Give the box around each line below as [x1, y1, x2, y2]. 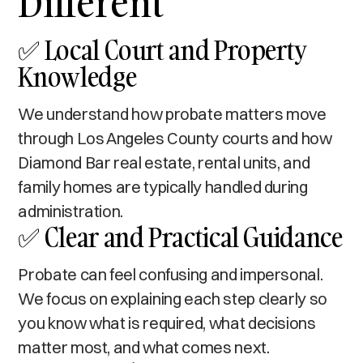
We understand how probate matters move [18, 103, 327, 124]
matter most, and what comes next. [18, 336, 270, 357]
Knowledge [18, 58, 137, 95]
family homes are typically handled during [18, 176, 308, 197]
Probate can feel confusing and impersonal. [18, 263, 323, 284]
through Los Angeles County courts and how [18, 127, 332, 148]
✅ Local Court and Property [18, 31, 308, 68]
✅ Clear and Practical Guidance [18, 218, 343, 255]
